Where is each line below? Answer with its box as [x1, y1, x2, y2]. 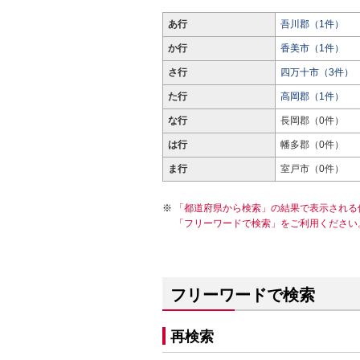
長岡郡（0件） [280, 115, 344, 126]
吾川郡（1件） [280, 18, 344, 30]
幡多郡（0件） [280, 139, 344, 150]
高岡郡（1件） [280, 91, 344, 102]
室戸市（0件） [280, 163, 344, 174]
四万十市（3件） [280, 67, 354, 78]
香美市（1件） [280, 43, 344, 54]
